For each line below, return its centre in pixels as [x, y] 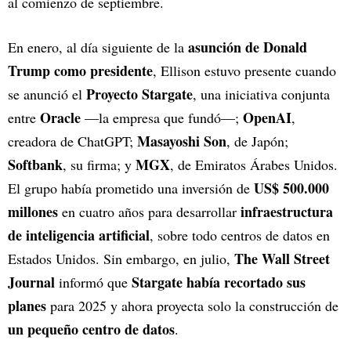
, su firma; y [99, 164]
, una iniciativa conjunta [261, 94]
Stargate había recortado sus [219, 282]
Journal [31, 282]
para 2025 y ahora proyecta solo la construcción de [192, 305]
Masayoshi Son [182, 141]
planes [27, 305]
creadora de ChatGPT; [72, 141]
